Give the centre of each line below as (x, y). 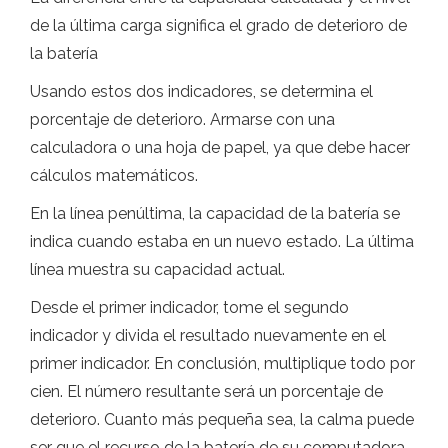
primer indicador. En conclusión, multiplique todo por (222, 364)
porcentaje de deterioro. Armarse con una (182, 120)
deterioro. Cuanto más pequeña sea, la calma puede (222, 420)
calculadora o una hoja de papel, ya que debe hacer (220, 148)
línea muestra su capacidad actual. (157, 270)
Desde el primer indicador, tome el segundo (189, 308)
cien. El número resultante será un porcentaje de (206, 392)
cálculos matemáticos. (114, 176)
